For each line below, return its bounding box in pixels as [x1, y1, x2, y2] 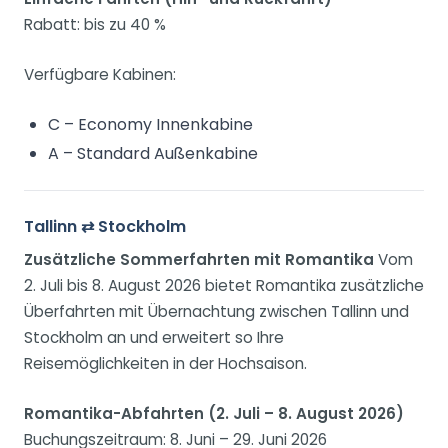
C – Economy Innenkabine [48, 113, 253, 137]
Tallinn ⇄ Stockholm [24, 215, 186, 239]
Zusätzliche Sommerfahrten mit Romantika [24, 249, 374, 271]
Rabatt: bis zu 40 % [24, 14, 166, 36]
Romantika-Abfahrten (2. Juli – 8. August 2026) [24, 403, 404, 425]
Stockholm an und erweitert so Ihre [24, 327, 284, 349]
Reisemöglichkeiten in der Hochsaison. [24, 353, 307, 375]
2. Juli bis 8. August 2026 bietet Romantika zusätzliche [24, 275, 424, 297]
